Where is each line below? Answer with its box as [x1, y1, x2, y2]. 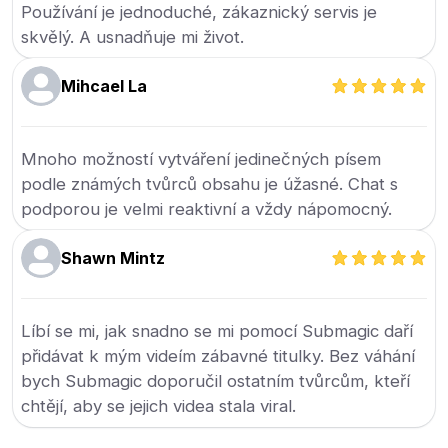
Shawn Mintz [61, 248, 166, 268]
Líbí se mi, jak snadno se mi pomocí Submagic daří [21, 321, 414, 341]
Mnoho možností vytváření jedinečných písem [21, 149, 382, 169]
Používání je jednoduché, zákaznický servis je [21, 2, 378, 22]
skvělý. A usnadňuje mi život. [21, 27, 245, 47]
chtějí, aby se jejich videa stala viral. [21, 396, 297, 416]
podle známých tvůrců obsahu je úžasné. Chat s [21, 174, 399, 194]
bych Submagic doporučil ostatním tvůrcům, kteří [21, 371, 411, 391]
